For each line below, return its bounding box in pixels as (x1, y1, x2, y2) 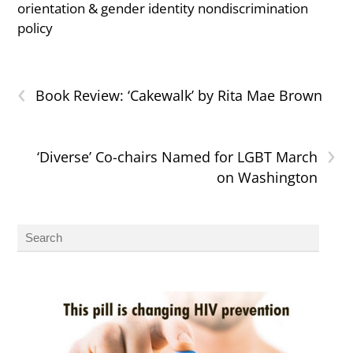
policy (17, 19, 54, 38)
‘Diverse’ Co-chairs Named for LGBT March (36, 147, 318, 167)
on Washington (216, 168, 318, 188)
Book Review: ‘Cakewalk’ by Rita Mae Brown (35, 86, 323, 106)
